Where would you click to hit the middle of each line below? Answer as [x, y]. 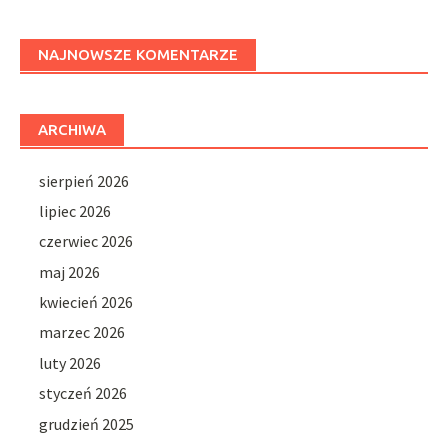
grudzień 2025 [87, 423]
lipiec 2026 [75, 210]
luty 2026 [70, 362]
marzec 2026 [82, 332]
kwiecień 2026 [86, 302]
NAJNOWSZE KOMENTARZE [138, 54]
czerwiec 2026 [86, 241]
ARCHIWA [72, 129]
